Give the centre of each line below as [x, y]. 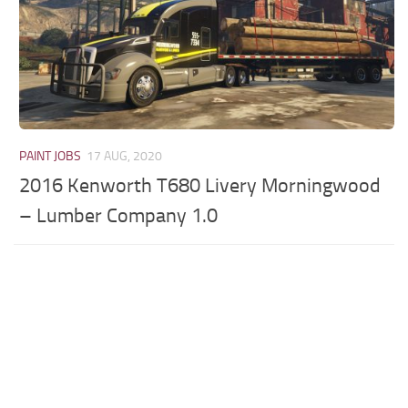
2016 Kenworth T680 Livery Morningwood [200, 186]
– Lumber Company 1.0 [119, 216]
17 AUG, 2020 [125, 156]
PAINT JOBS [51, 156]
